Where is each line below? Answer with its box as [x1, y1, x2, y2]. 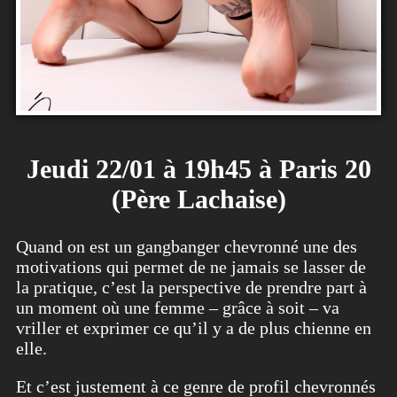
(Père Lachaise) [111, 184, 286, 214]
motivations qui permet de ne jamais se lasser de [16, 257, 366, 277]
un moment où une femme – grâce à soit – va [16, 298, 339, 318]
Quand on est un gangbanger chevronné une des [16, 237, 357, 257]
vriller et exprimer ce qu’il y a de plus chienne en [16, 318, 371, 339]
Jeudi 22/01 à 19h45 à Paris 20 [26, 154, 371, 184]
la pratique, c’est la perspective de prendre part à [16, 277, 367, 298]
